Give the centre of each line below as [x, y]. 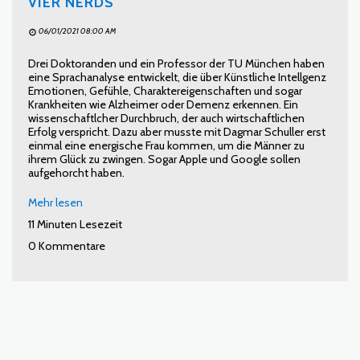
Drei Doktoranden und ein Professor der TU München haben [176, 63]
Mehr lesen [55, 202]
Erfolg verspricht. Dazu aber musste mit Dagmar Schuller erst [177, 131]
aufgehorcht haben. [76, 172]
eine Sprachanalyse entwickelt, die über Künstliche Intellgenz [177, 77]
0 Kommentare [67, 245]
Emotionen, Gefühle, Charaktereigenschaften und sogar [165, 90]
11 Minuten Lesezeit [75, 224]
